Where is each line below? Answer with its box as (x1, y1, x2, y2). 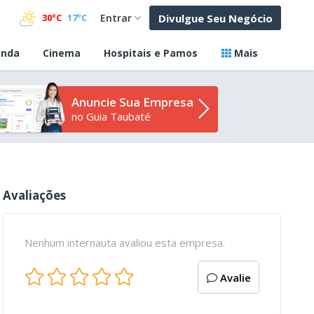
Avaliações (3, 187, 67, 204)
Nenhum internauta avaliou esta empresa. (25, 235, 226, 250)
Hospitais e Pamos (104, 46, 198, 60)
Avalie (217, 270, 251, 285)
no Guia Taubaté (71, 109, 151, 124)
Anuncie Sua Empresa (71, 94, 193, 111)
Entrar (100, 11, 132, 25)
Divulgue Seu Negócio (158, 11, 273, 25)
